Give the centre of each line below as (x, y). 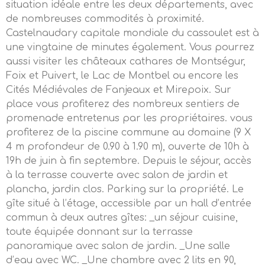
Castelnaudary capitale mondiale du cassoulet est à (132, 33)
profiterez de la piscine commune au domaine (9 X (128, 132)
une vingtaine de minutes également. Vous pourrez (130, 47)
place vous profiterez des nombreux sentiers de (123, 104)
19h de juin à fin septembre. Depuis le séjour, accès (129, 161)
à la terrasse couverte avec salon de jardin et (117, 175)
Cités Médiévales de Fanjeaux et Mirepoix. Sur (119, 90)
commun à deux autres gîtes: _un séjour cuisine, (122, 218)
